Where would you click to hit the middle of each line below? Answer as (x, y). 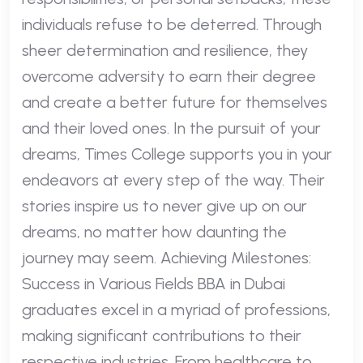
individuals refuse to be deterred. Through (172, 24)
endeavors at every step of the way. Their (173, 179)
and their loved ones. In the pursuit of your (171, 128)
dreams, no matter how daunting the (154, 231)
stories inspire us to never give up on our (164, 205)
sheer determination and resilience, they (165, 50)
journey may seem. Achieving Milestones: (167, 257)
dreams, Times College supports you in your (177, 154)
